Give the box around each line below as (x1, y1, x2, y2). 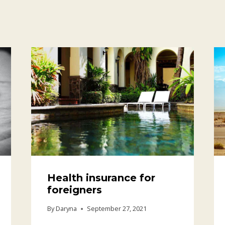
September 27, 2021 (86, 204, 147, 213)
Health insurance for (47, 172, 155, 184)
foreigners (47, 184, 102, 196)
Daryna (55, 204, 77, 213)
